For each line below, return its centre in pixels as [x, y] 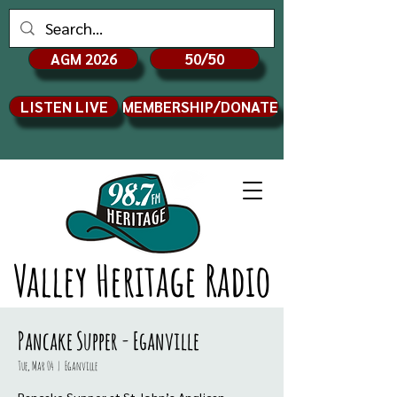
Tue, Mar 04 [36, 366]
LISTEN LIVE [64, 106]
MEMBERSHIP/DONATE [200, 106]
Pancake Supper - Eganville [109, 341]
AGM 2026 [83, 58]
